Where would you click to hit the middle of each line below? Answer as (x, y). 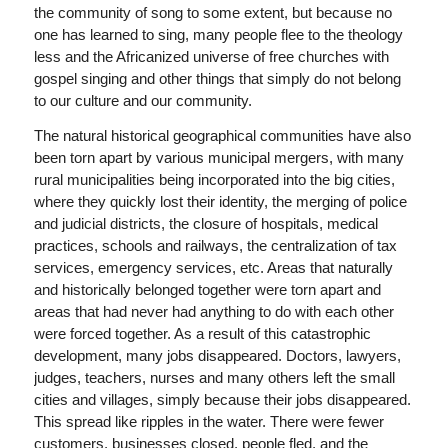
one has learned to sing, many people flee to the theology (218, 35)
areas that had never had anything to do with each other (213, 311)
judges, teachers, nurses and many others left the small (214, 377)
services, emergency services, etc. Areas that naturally (213, 267)
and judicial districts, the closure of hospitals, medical (205, 223)
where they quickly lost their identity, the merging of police (220, 201)
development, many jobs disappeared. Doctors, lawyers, (217, 355)
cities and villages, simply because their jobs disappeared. (222, 399)
